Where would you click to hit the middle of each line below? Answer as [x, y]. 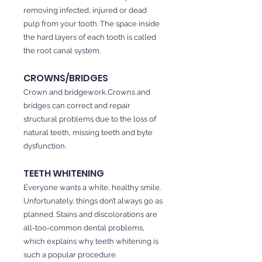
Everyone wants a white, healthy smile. [92, 187]
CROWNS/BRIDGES [66, 78]
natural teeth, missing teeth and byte [88, 132]
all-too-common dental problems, [84, 228]
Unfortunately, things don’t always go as [93, 201]
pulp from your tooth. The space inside [92, 24]
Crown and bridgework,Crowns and [87, 92]
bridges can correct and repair [77, 106]
